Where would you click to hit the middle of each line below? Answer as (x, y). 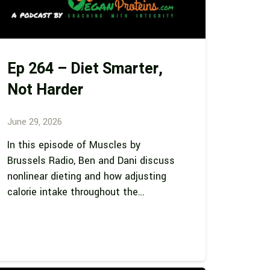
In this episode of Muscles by (74, 145)
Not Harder (46, 90)
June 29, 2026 (35, 122)
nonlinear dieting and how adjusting (87, 177)
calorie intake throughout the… (76, 192)
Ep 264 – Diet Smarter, (85, 69)
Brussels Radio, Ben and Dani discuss (91, 161)
